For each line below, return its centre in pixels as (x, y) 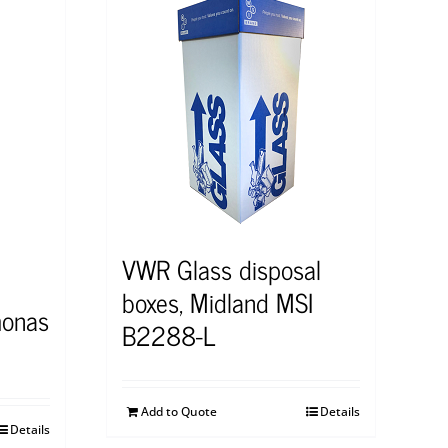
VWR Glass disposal (221, 269)
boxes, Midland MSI (217, 302)
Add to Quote (179, 412)
